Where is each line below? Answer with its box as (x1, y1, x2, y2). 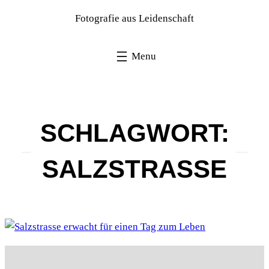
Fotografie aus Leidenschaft (75, 13, 194, 24)
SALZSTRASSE (42, 154, 210, 183)
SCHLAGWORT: (40, 118, 229, 147)
